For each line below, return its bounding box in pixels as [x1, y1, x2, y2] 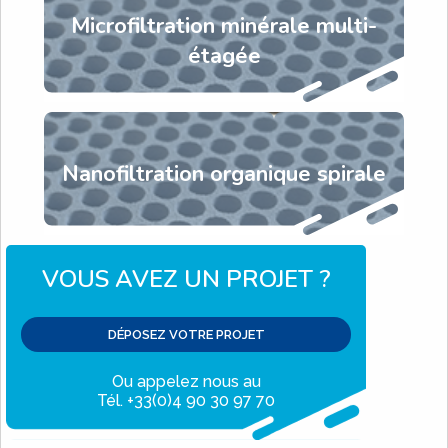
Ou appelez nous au [111, 372, 261, 391]
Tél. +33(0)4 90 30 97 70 [97, 391, 275, 410]
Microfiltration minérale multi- [71, 10, 377, 41]
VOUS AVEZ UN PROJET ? [41, 263, 331, 295]
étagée [187, 40, 261, 71]
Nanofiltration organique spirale [62, 158, 386, 189]
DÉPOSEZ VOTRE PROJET [107, 327, 265, 342]
